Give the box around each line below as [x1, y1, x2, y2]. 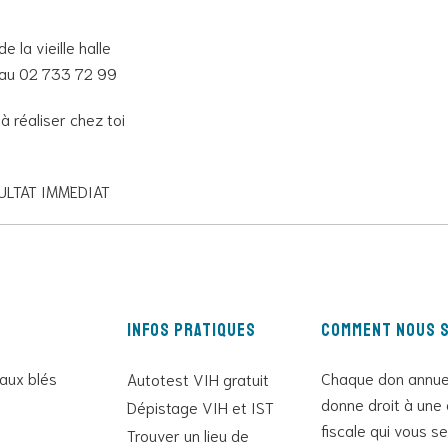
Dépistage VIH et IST [126, 395, 274, 417]
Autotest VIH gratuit [126, 367, 269, 389]
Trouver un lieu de [126, 423, 249, 445]
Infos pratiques [126, 318, 256, 341]
